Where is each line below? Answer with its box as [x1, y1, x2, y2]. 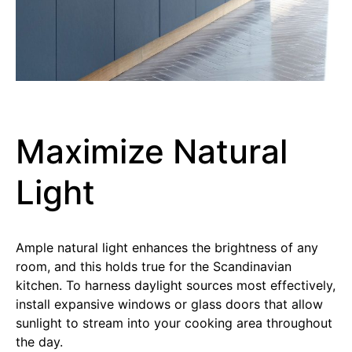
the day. [16, 333, 63, 350]
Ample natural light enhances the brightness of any [16, 239, 318, 255]
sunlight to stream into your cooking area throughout [16, 314, 332, 331]
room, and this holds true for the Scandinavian [16, 258, 291, 274]
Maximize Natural [16, 130, 288, 171]
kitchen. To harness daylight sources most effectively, [16, 277, 335, 293]
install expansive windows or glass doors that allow [16, 295, 323, 312]
